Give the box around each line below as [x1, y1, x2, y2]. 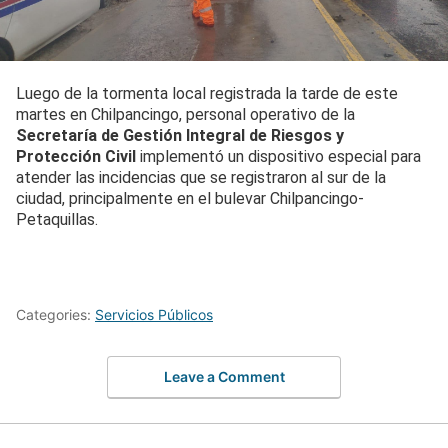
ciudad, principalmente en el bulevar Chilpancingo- [16, 188, 364, 208]
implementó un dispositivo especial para [136, 146, 421, 166]
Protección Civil [16, 146, 136, 166]
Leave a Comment [163, 368, 285, 385]
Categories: [16, 305, 95, 323]
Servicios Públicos [95, 305, 213, 323]
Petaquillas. [16, 209, 98, 229]
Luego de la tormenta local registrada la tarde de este [16, 83, 398, 103]
